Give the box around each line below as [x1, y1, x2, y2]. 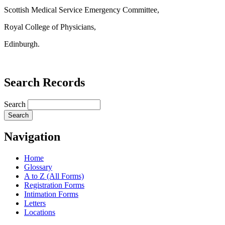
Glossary [24, 163, 52, 172]
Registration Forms [24, 181, 84, 190]
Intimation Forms [24, 190, 78, 199]
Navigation [4, 130, 60, 144]
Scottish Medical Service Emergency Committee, [4, 5, 159, 14]
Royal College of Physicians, [4, 22, 96, 31]
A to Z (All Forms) [24, 172, 84, 181]
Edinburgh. [4, 39, 40, 48]
